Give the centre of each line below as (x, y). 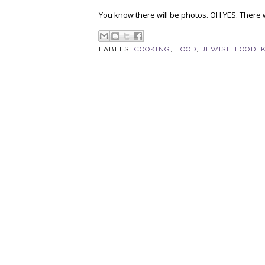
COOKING (152, 49)
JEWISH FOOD (229, 49)
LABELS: (117, 49)
